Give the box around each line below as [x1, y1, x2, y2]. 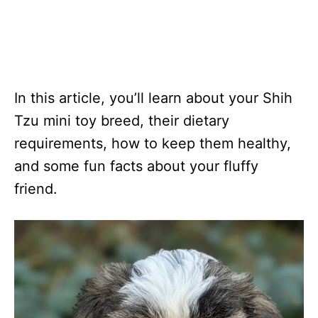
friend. [14, 180, 57, 197]
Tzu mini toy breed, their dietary [14, 112, 229, 129]
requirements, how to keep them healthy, [14, 135, 291, 152]
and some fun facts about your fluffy [14, 158, 258, 175]
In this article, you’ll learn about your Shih [14, 89, 292, 106]
